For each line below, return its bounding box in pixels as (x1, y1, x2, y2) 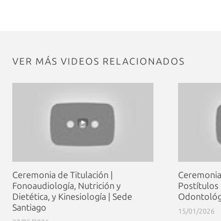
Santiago (12, 202, 46, 214)
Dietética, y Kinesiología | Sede (12, 191, 132, 203)
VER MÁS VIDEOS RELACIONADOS (12, 56, 185, 68)
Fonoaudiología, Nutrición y (12, 181, 121, 192)
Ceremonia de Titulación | (12, 170, 113, 181)
